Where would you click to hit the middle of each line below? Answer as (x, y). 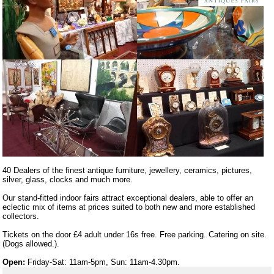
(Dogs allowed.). (31, 244)
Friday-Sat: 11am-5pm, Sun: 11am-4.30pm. (102, 262)
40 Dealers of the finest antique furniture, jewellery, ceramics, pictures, (127, 171)
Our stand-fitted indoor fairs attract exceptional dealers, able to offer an (128, 198)
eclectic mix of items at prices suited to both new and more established (129, 207)
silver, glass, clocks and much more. (68, 180)
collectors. (21, 217)
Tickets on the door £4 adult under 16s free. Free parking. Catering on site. (135, 235)
